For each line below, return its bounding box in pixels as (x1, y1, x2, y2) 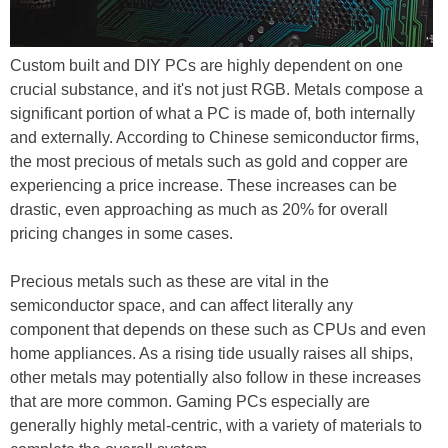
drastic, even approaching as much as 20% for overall (10, 201, 388, 219)
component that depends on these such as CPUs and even (10, 321, 426, 339)
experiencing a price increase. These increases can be (10, 177, 397, 195)
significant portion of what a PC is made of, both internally (10, 105, 415, 123)
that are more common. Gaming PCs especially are (10, 393, 370, 411)
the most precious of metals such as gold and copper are (10, 153, 408, 171)
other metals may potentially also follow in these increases (10, 369, 421, 387)
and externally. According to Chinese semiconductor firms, (10, 129, 419, 147)
